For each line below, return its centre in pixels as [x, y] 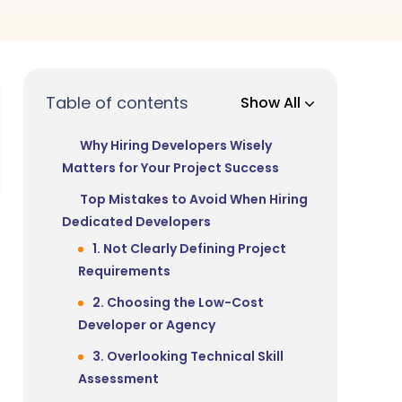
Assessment [118, 379]
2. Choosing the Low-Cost [178, 303]
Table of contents [117, 103]
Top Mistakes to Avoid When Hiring [194, 200]
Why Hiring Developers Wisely [176, 146]
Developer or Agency [147, 325]
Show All [272, 103]
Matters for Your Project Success [170, 168]
